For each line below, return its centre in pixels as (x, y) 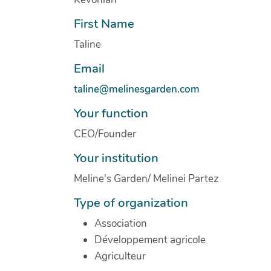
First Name (104, 23)
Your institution (116, 158)
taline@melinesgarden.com (137, 89)
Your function (111, 113)
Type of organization (131, 202)
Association (121, 223)
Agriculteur (120, 256)
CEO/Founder (105, 134)
